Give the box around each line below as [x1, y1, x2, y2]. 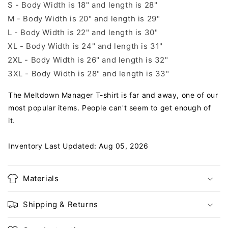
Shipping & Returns [23, 199, 98, 210]
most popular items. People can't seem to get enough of [8, 103, 211, 112]
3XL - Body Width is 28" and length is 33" [8, 69, 169, 79]
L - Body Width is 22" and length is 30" [8, 27, 158, 38]
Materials [23, 174, 59, 184]
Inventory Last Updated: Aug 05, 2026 [8, 141, 149, 151]
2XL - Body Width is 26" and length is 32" [8, 55, 168, 65]
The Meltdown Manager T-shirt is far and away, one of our [8, 91, 218, 100]
